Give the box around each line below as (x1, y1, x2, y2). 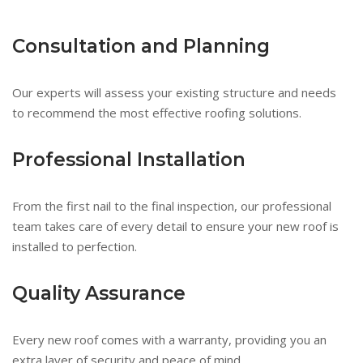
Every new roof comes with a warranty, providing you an (12, 331, 327, 348)
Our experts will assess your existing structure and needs (12, 84, 336, 100)
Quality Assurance (12, 282, 186, 305)
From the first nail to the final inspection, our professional (12, 198, 331, 214)
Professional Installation (12, 148, 246, 171)
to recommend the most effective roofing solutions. (12, 105, 301, 121)
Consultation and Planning (12, 35, 270, 58)
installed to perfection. (12, 238, 137, 254)
